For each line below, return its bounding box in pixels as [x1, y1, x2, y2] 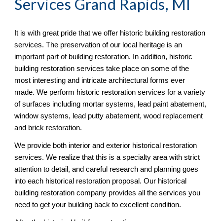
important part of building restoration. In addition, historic [14, 53, 193, 61]
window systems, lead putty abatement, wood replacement [14, 112, 203, 120]
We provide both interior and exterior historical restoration [14, 142, 197, 150]
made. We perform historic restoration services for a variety [14, 88, 206, 97]
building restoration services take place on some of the [14, 65, 189, 73]
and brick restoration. [14, 124, 82, 132]
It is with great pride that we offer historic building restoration [14, 29, 206, 37]
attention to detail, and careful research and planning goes [14, 165, 199, 174]
